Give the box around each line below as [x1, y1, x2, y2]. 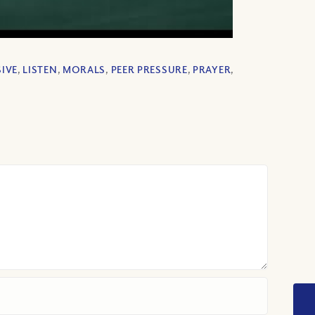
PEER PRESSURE [110, 63, 188, 76]
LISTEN [22, 63, 58, 76]
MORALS [62, 63, 106, 76]
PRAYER [193, 63, 231, 76]
